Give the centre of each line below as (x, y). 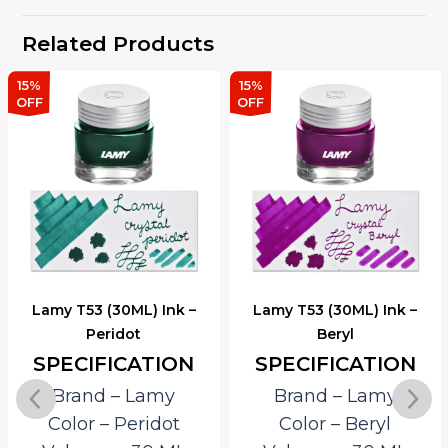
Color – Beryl (335, 423)
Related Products (118, 44)
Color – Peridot (113, 423)
